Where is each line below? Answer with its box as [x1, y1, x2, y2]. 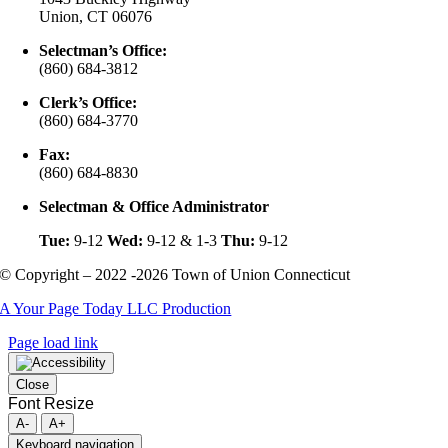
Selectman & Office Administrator [39, 197, 270, 215]
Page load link [8, 333, 98, 351]
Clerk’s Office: [39, 93, 138, 111]
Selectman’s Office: [39, 41, 168, 59]
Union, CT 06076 [39, 7, 153, 25]
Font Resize [8, 394, 94, 412]
